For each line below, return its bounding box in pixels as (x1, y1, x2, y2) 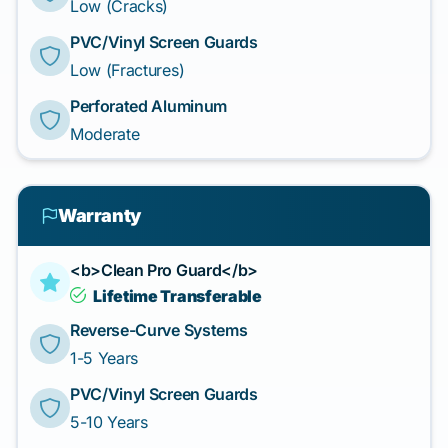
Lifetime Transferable (93, 286, 262, 306)
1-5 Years (70, 348, 139, 368)
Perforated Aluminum (70, 96, 227, 116)
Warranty (57, 205, 142, 226)
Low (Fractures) (70, 60, 185, 80)
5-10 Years (70, 412, 148, 432)
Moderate (70, 124, 140, 144)
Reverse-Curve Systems (70, 320, 248, 340)
